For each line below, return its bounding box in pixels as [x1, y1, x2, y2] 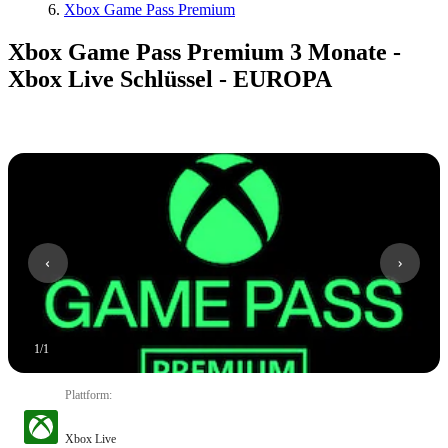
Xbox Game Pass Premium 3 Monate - [8, 38, 401, 65]
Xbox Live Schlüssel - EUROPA [8, 65, 332, 92]
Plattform [65, 387, 109, 402]
